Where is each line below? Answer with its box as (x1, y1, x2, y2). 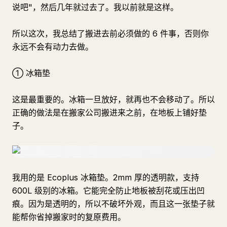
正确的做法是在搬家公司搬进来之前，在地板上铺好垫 (12, 107, 207, 118)
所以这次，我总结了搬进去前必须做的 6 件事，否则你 (12, 28, 209, 39)
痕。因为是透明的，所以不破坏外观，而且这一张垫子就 (12, 199, 215, 209)
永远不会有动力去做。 (12, 42, 93, 52)
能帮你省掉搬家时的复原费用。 (12, 212, 126, 222)
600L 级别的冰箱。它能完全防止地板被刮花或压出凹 (12, 185, 205, 196)
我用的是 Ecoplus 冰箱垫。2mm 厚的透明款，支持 (12, 172, 199, 182)
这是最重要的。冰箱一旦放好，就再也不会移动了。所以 (12, 94, 215, 104)
